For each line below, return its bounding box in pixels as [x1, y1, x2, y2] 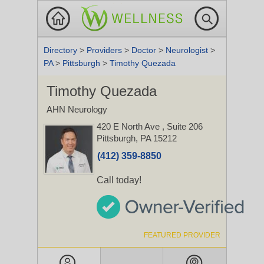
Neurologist [166, 45, 210, 55]
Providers [87, 45, 124, 55]
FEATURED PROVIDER [144, 231, 220, 239]
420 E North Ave [97, 121, 162, 131]
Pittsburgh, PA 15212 [97, 133, 177, 143]
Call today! [97, 175, 141, 185]
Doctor [131, 45, 159, 55]
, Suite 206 [162, 121, 203, 131]
